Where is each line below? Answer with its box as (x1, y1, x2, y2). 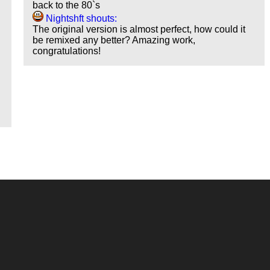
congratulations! (33, 46, 101, 57)
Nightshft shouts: (43, 13, 118, 24)
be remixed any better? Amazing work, (33, 35, 196, 46)
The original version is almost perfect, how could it (33, 24, 246, 35)
